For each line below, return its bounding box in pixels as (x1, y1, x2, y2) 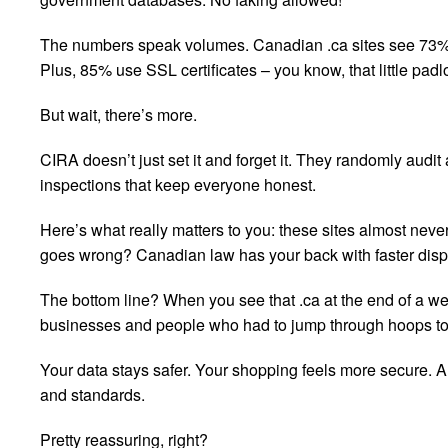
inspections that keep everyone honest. (40, 172, 316, 196)
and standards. (40, 382, 145, 406)
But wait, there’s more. (40, 102, 197, 126)
